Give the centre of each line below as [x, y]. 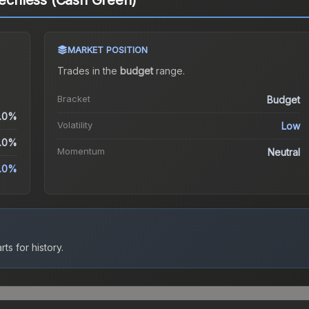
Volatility [74, 125]
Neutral [284, 152]
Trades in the [88, 71]
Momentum [81, 151]
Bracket [73, 99]
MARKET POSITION [107, 50]
